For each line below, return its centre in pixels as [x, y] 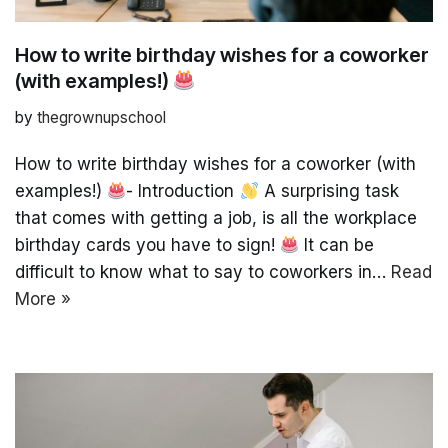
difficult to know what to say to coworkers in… [203, 271]
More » [43, 298]
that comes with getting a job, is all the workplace [216, 217]
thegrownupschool [101, 117]
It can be [337, 244]
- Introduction [183, 190]
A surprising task [328, 190]
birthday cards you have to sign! [147, 244]
